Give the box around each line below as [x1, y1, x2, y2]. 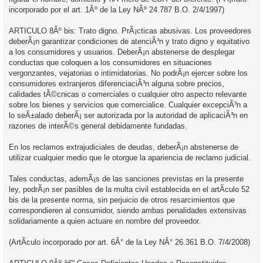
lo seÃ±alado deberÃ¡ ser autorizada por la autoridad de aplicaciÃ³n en [9, 110, 248, 120]
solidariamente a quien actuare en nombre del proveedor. [9, 216, 201, 225]
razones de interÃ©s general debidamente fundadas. [9, 121, 187, 130]
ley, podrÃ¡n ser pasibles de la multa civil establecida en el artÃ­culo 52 [9, 184, 249, 194]
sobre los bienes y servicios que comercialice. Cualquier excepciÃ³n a [9, 100, 247, 109]
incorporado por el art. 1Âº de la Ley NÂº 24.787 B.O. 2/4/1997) [9, 5, 224, 14]
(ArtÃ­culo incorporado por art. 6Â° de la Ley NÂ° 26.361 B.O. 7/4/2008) [9, 237, 250, 247]
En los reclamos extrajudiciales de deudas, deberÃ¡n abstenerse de [9, 142, 238, 151]
